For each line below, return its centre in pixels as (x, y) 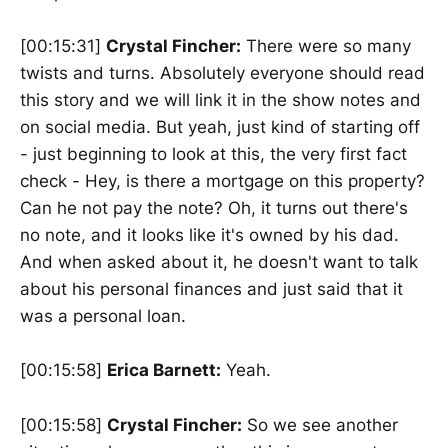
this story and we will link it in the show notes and (220, 100)
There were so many (326, 46)
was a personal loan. (103, 316)
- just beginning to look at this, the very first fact (213, 154)
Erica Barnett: (164, 370)
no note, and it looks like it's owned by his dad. (209, 235)
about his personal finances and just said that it (211, 289)
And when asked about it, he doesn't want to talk (219, 262)
